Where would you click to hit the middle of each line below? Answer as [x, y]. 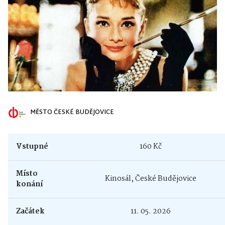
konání [29, 185]
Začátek [30, 212]
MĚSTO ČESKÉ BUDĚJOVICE [72, 113]
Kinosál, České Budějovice [150, 179]
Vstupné [32, 147]
